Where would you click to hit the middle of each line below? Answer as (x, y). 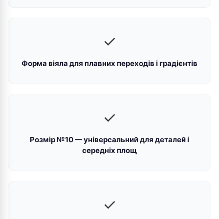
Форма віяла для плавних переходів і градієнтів (109, 63)
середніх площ (109, 150)
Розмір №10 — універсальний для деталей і (109, 140)
